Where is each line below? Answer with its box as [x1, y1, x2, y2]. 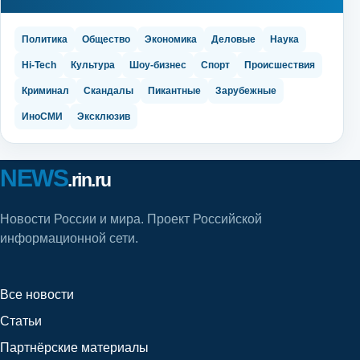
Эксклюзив [77, 111, 130, 123]
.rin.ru [67, 170, 111, 191]
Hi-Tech [22, 59, 56, 72]
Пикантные [148, 85, 201, 97]
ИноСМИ [22, 111, 63, 123]
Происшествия [244, 59, 315, 72]
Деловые [211, 34, 256, 46]
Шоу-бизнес [129, 59, 186, 72]
